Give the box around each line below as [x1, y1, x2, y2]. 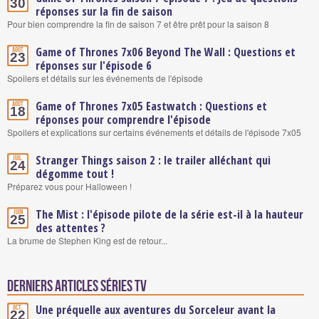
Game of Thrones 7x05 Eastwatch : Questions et [36, 98, 267, 114]
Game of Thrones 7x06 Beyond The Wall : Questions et [36, 44, 296, 60]
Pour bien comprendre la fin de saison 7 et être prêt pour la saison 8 [7, 18, 269, 30]
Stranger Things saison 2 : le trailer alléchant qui [36, 152, 271, 168]
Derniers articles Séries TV [7, 278, 147, 296]
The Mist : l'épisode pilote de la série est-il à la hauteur [36, 206, 303, 222]
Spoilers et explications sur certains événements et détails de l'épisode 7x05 [7, 126, 301, 138]
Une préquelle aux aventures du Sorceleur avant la [36, 302, 276, 318]
